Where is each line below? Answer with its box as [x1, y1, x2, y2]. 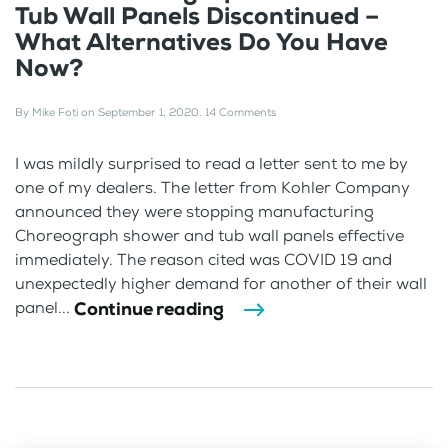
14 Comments [205, 104, 276, 120]
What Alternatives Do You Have [15, 25, 388, 58]
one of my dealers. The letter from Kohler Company [15, 176, 410, 198]
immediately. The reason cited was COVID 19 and [15, 248, 392, 270]
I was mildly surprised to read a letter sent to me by [15, 152, 408, 174]
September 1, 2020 [98, 104, 199, 120]
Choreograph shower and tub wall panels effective [15, 224, 404, 246]
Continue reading [74, 296, 224, 321]
